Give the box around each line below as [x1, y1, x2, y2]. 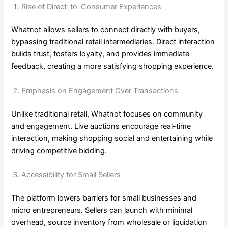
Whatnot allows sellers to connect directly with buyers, [11, 25, 201, 35]
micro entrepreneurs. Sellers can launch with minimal [11, 205, 193, 215]
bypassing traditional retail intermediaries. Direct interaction [11, 37, 215, 47]
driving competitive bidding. [11, 146, 107, 155]
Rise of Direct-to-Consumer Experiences [21, 2, 162, 11]
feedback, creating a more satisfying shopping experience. [11, 62, 214, 71]
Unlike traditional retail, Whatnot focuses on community [11, 109, 203, 119]
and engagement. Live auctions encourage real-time [11, 121, 191, 131]
